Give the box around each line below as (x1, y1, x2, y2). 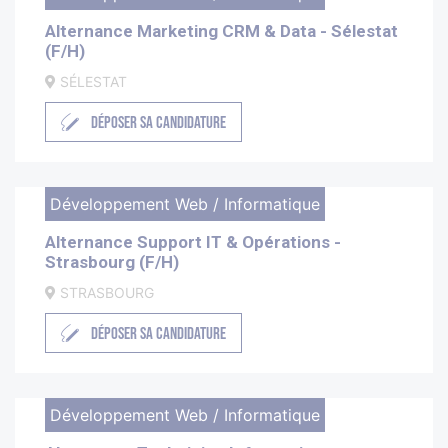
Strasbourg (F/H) (45, 252, 179, 273)
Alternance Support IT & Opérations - (45, 232, 341, 253)
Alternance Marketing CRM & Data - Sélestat (45, 21, 398, 42)
